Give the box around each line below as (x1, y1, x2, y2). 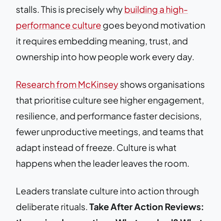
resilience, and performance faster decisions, (16, 110, 202, 121)
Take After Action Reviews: (89, 200, 204, 212)
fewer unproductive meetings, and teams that (16, 125, 204, 137)
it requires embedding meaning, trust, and (16, 35, 188, 46)
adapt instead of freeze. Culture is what (16, 141, 177, 153)
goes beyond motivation (101, 19, 205, 31)
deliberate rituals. (16, 200, 89, 212)
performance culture (16, 19, 101, 31)
